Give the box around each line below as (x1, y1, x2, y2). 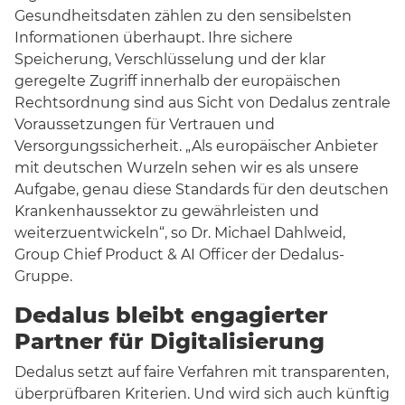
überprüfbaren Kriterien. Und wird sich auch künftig (14, 385, 390, 403)
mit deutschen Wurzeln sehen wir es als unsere (14, 159, 359, 177)
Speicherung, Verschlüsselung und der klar (14, 51, 325, 69)
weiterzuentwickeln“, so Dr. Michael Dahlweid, (14, 224, 345, 242)
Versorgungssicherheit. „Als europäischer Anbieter (14, 137, 378, 155)
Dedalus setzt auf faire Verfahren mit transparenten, (14, 363, 389, 381)
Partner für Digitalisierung (14, 328, 325, 355)
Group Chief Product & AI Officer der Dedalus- (14, 246, 344, 264)
